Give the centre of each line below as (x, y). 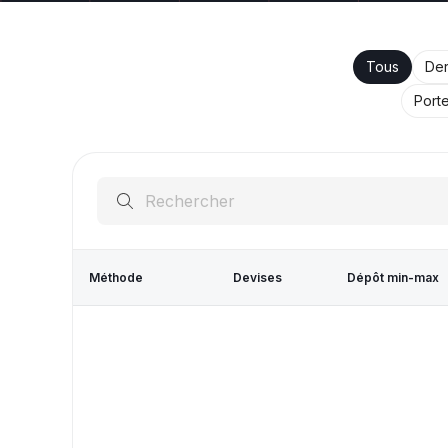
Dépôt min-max (393, 277)
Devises (257, 277)
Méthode (116, 277)
